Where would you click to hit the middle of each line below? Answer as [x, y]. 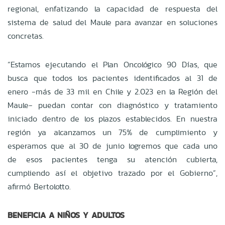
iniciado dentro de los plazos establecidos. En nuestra [113, 119]
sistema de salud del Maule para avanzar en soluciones [113, 22]
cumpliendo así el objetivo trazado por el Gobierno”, [113, 173]
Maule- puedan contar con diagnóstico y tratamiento [113, 105]
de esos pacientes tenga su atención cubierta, [113, 159]
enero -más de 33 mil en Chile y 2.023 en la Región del [113, 91]
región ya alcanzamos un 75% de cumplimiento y [113, 132]
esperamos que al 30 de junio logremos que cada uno [113, 146]
